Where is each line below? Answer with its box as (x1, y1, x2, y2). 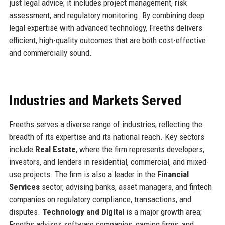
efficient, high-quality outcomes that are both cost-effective (9, 35, 206, 45)
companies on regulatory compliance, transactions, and (9, 194, 191, 204)
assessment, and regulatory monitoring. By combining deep (9, 10, 204, 20)
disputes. (9, 206, 42, 217)
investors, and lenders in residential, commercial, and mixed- (9, 156, 209, 167)
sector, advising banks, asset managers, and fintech (39, 181, 212, 192)
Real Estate (35, 144, 76, 154)
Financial (157, 169, 189, 179)
